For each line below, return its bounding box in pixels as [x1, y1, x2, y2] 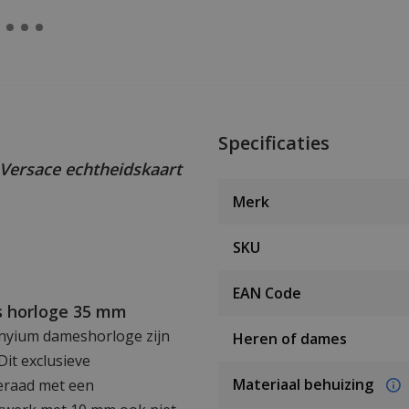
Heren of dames [233, 328, 347, 349]
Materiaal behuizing [233, 373, 377, 394]
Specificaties [218, 130, 330, 155]
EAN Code [233, 282, 301, 303]
